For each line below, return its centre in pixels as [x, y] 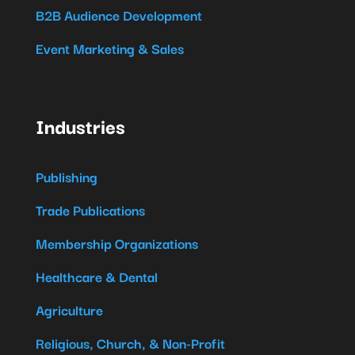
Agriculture [69, 310]
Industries [80, 126]
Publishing [66, 177]
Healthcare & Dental [96, 277]
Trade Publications [90, 210]
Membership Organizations [116, 243]
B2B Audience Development [118, 15]
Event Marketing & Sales [109, 48]
